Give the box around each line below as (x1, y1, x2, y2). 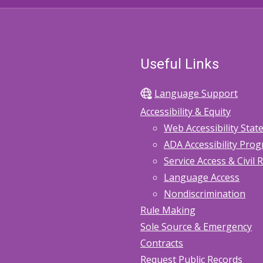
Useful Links (140, 56, 219, 72)
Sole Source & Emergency (140, 220, 252, 233)
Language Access (164, 171, 240, 184)
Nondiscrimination (164, 187, 245, 200)
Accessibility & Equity (140, 105, 231, 118)
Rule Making (140, 204, 195, 217)
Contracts (140, 237, 183, 249)
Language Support (154, 86, 238, 100)
